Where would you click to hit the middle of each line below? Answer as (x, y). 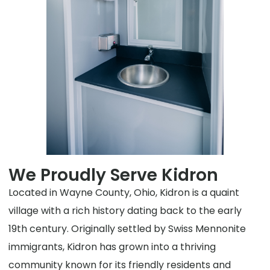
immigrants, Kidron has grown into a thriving (112, 246)
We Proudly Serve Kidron (114, 175)
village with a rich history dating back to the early (125, 210)
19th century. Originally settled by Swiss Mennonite (127, 228)
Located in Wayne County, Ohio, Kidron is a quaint (124, 192)
